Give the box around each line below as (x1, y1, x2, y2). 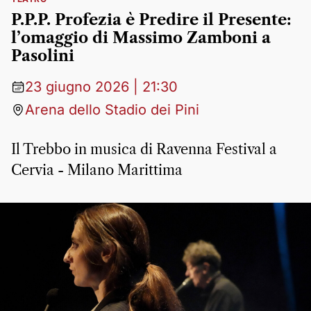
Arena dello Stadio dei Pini (25, 101, 199, 118)
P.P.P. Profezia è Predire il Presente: (11, 10, 292, 29)
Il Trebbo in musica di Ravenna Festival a (11, 141, 277, 158)
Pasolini (11, 47, 74, 65)
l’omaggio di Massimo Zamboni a (11, 28, 271, 47)
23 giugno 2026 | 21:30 (25, 78, 178, 95)
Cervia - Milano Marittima (11, 162, 183, 178)
